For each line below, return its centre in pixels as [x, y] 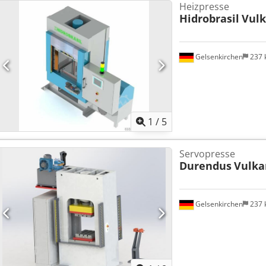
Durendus [205, 165]
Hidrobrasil [209, 18]
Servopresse [207, 153]
